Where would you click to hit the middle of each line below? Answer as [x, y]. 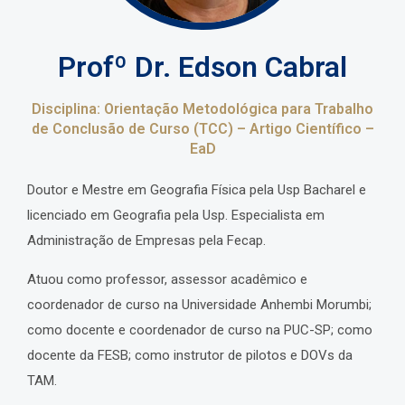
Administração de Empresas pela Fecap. [146, 241]
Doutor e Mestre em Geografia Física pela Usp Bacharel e [197, 190]
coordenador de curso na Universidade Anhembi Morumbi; [199, 305]
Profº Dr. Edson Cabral [202, 67]
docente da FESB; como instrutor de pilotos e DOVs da [190, 356]
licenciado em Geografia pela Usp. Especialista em [176, 216]
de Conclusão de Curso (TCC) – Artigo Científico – [202, 129]
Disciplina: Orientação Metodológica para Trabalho [202, 109]
